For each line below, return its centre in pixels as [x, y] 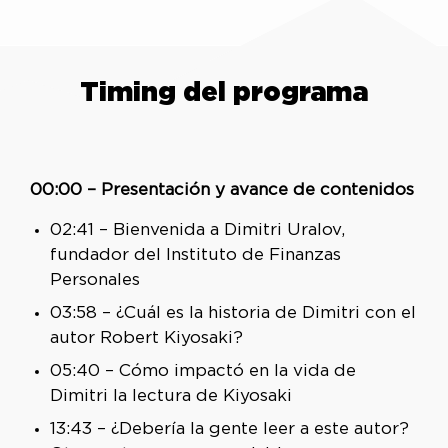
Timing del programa [224, 91]
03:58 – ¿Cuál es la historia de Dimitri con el [232, 313]
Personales [94, 280]
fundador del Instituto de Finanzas [195, 255]
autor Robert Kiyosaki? [146, 338]
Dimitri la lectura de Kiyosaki [170, 396]
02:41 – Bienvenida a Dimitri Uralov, [197, 230]
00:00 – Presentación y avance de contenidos [221, 191]
